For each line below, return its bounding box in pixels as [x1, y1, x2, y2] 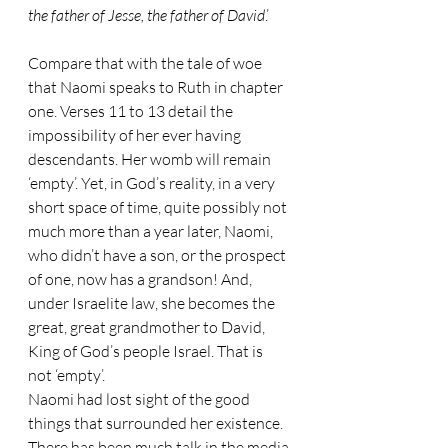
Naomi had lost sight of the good [28, 389, 253, 409]
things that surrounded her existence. [28, 413, 286, 433]
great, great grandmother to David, [28, 317, 268, 337]
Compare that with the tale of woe [28, 53, 265, 73]
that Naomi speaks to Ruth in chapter [28, 77, 286, 97]
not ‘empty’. [28, 365, 105, 385]
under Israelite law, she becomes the [28, 293, 278, 313]
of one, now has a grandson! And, [28, 269, 255, 289]
